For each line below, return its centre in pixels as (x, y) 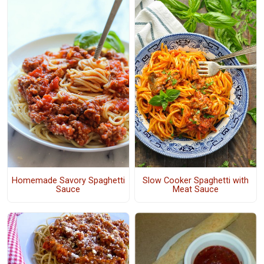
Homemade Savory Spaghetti (68, 180)
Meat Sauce (195, 189)
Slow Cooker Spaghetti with (195, 180)
